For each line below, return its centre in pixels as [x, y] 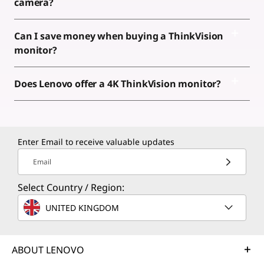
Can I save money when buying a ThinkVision [119, 36]
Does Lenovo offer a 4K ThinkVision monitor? [119, 83]
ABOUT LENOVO [48, 250]
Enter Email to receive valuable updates [96, 142]
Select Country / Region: [71, 187]
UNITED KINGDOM [82, 207]
